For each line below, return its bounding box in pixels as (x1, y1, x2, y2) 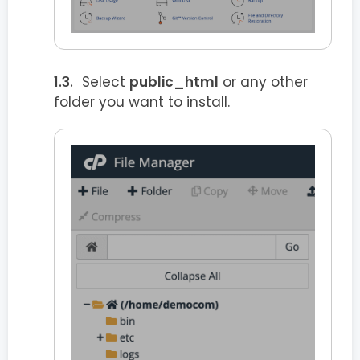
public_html (129, 72, 219, 92)
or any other (219, 72, 308, 92)
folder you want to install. (54, 92, 230, 112)
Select (82, 72, 129, 92)
